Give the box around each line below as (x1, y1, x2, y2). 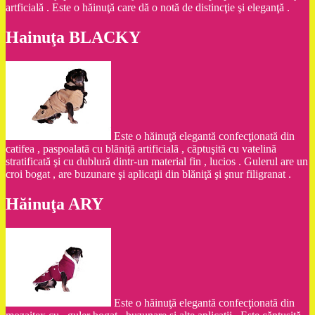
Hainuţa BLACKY (6, 28, 141, 47)
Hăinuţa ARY (6, 195, 103, 214)
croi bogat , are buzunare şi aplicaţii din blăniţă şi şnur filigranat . (6, 168, 291, 181)
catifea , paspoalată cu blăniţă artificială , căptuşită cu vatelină (6, 143, 276, 155)
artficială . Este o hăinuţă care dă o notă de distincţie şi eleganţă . (6, 1, 290, 14)
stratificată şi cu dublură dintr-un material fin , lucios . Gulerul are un (6, 155, 308, 168)
